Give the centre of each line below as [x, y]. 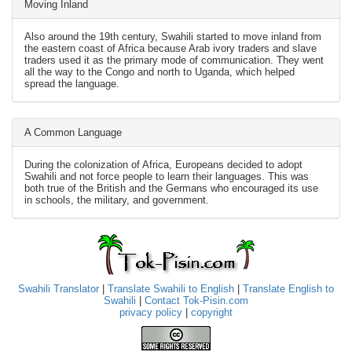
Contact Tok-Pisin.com [196, 301]
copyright [212, 312]
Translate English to [288, 289]
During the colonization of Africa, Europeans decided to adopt [163, 165]
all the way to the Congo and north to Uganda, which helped [159, 72]
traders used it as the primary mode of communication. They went [174, 60]
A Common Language [73, 132]
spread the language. [72, 84]
